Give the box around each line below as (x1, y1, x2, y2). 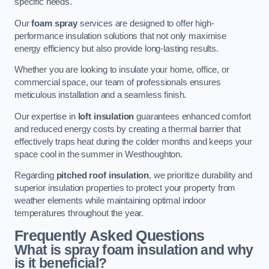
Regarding (14, 171, 56, 181)
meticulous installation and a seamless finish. (14, 90, 187, 100)
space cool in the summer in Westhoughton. (14, 149, 183, 159)
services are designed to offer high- (77, 18, 214, 28)
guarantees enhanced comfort (134, 111, 252, 121)
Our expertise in (14, 111, 78, 121)
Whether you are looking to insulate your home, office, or (14, 65, 229, 75)
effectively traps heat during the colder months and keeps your (14, 136, 252, 147)
